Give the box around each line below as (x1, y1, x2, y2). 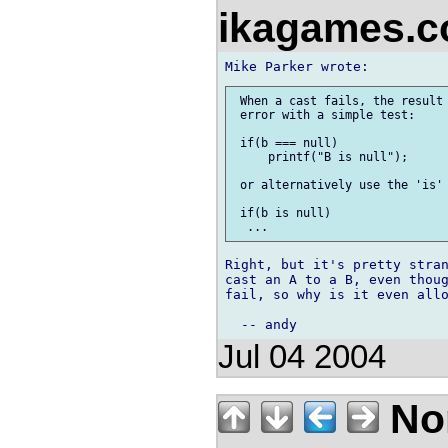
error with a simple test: (233, 107, 415, 122)
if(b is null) (233, 205, 331, 220)
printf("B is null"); (233, 149, 408, 164)
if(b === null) (233, 135, 338, 150)
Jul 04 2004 (218, 338, 386, 375)
